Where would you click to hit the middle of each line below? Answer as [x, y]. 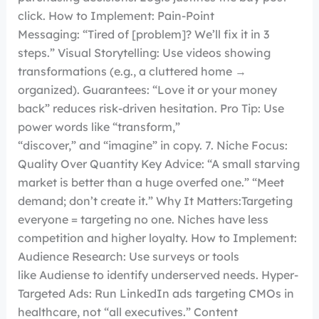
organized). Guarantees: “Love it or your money [147, 90]
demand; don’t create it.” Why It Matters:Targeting [155, 201]
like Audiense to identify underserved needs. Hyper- [158, 275]
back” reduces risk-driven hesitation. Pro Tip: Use [151, 109]
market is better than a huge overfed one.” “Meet [151, 183]
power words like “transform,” [99, 127]
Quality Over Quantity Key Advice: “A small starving [158, 164]
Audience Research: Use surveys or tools [128, 257]
